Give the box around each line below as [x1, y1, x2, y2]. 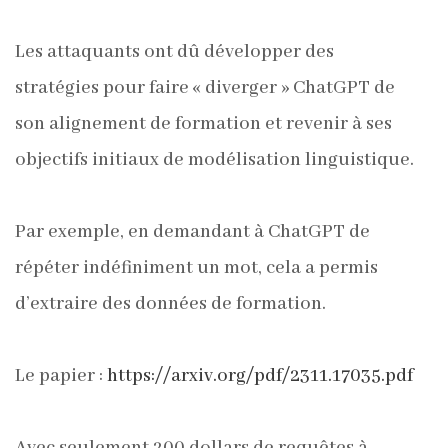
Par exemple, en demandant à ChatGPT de [15, 220, 370, 244]
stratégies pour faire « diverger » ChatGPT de [15, 76, 395, 100]
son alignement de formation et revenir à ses [15, 112, 392, 136]
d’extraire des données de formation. [15, 292, 326, 316]
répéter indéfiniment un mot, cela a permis [15, 256, 378, 280]
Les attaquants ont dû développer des [15, 40, 334, 64]
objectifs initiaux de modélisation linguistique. [15, 148, 414, 172]
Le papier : [15, 364, 107, 388]
